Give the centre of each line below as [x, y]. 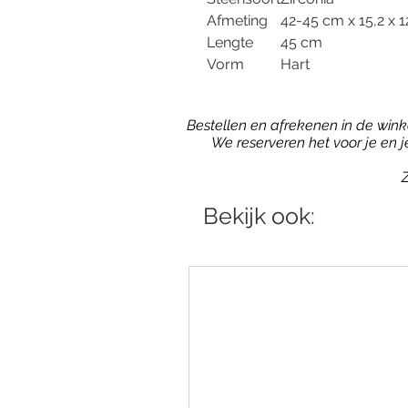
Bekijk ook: [259, 216]
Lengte [230, 42]
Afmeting [237, 20]
